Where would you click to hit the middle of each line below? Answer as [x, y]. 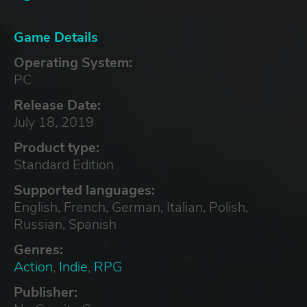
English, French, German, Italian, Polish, [131, 207]
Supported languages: [84, 190]
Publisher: [46, 292]
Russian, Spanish [65, 224]
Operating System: [73, 62]
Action [33, 267]
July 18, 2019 [54, 122]
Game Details [56, 37]
